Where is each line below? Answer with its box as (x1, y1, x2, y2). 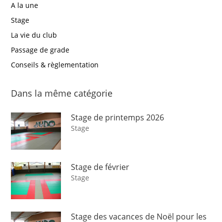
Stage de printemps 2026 (71, 111, 165, 123)
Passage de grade (11, 45, 70, 55)
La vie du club (11, 30, 57, 40)
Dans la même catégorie (11, 87, 113, 99)
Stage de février (71, 161, 130, 172)
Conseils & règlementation (11, 59, 99, 69)
